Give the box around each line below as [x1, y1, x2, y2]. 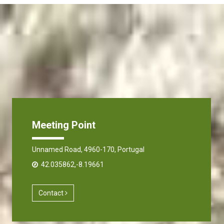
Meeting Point [32, 118, 95, 131]
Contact [38, 188, 65, 197]
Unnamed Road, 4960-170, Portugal [32, 145, 144, 153]
